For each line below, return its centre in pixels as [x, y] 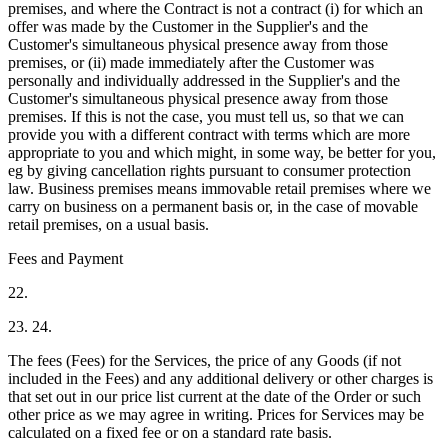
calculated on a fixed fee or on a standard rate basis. [170, 432]
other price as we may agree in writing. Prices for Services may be [216, 414]
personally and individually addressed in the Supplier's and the [204, 80]
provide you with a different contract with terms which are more [209, 134]
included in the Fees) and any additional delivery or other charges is [220, 378]
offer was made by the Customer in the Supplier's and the [188, 26]
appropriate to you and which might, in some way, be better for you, [222, 152]
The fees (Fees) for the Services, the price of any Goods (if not [204, 360]
